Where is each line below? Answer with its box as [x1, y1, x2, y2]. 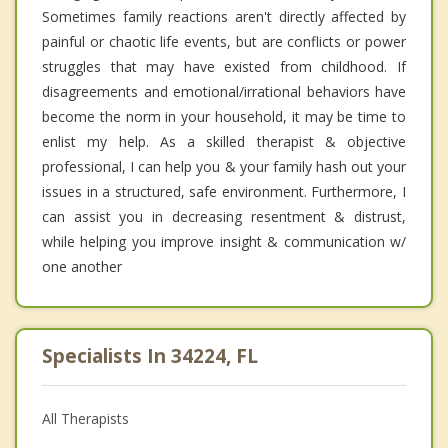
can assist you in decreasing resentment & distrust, [42, 207, 406, 227]
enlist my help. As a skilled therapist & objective [42, 132, 406, 152]
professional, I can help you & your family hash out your [42, 157, 406, 177]
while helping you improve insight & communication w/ [42, 232, 406, 252]
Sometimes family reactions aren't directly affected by [42, 7, 406, 27]
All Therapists [42, 409, 129, 429]
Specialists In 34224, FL [42, 343, 258, 370]
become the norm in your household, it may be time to [42, 107, 406, 127]
